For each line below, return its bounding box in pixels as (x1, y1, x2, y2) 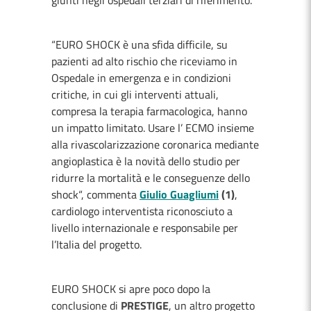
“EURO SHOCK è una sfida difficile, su (51, 36, 228, 53)
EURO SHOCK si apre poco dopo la (51, 280, 210, 297)
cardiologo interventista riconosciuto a (51, 203, 233, 219)
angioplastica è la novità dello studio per (51, 153, 240, 169)
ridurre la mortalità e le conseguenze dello (51, 169, 250, 186)
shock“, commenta (51, 186, 140, 203)
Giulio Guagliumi (140, 186, 219, 203)
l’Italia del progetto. (51, 236, 144, 253)
